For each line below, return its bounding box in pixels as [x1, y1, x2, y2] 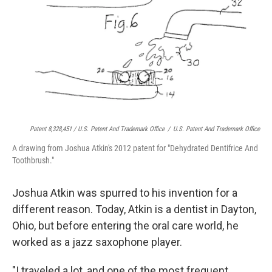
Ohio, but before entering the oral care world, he [12, 219, 239, 232]
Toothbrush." [12, 155, 54, 165]
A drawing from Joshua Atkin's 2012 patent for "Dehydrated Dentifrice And [12, 143, 258, 153]
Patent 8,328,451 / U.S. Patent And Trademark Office [30, 124, 165, 133]
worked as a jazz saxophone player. [12, 235, 182, 248]
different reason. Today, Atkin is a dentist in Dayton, [12, 202, 256, 216]
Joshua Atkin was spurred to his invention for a [12, 186, 237, 199]
